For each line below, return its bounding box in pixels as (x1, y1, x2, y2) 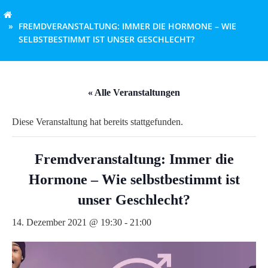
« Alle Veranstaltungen (88, 87, 180, 98)
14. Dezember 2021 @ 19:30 (12, 217, 122, 228)
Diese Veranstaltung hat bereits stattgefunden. (12, 117, 183, 127)
